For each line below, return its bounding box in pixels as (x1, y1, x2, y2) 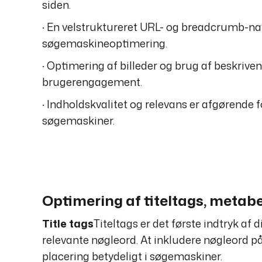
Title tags (42, 216, 94, 232)
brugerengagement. (42, 74, 142, 90)
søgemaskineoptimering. (42, 36, 167, 51)
